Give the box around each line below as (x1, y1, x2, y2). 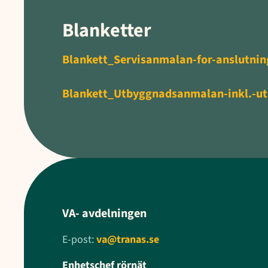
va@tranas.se (96, 232, 159, 248)
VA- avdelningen (62, 205, 147, 223)
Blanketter (62, 17, 151, 45)
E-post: (62, 232, 96, 248)
